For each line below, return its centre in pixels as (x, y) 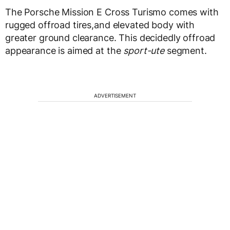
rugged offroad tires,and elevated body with (100, 25)
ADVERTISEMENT (115, 96)
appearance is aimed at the (64, 51)
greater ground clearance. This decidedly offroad (110, 38)
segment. (185, 51)
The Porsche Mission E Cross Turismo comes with (112, 12)
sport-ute (144, 51)
